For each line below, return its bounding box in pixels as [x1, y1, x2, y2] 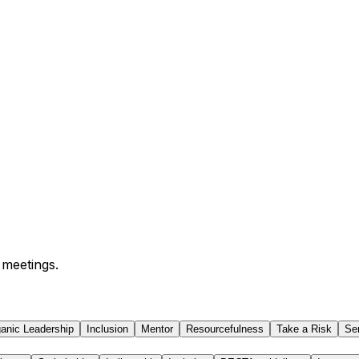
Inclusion [87, 322, 128, 335]
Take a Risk [276, 322, 332, 335]
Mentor [141, 322, 173, 335]
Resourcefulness [186, 322, 264, 335]
